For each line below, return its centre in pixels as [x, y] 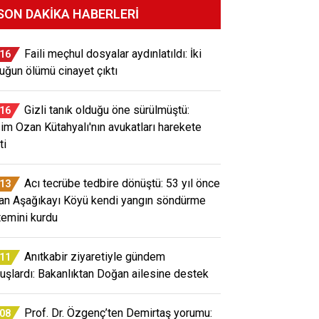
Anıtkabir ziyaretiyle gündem [95, 256]
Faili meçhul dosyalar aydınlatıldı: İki [113, 53]
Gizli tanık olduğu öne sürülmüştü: [107, 110]
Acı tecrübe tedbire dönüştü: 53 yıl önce [122, 183]
